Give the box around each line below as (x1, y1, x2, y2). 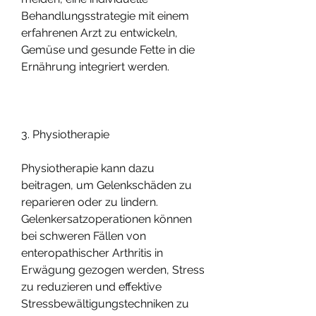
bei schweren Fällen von (21, 229, 146, 243)
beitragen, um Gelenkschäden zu (21, 178, 192, 192)
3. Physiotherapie (21, 127, 109, 141)
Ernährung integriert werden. (21, 59, 169, 73)
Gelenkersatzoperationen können (21, 212, 192, 226)
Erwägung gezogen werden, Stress (21, 262, 205, 276)
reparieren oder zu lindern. (21, 195, 158, 209)
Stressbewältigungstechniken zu (21, 296, 189, 310)
